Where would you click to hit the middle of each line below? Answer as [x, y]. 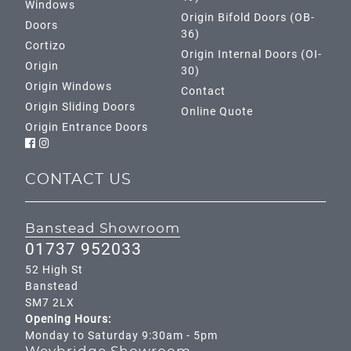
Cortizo [45, 46]
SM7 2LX [50, 303]
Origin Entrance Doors [87, 127]
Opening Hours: [68, 319]
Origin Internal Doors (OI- [251, 54]
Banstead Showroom [103, 229]
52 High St [54, 270]
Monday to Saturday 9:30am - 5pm [121, 336]
